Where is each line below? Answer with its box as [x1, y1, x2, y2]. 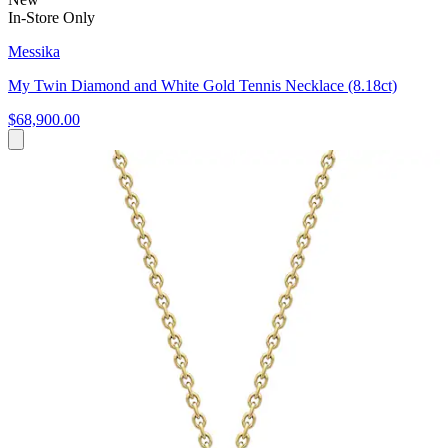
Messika [8, 42, 60, 60]
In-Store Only [8, 8, 95, 26]
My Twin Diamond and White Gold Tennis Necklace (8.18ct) [8, 76, 397, 94]
